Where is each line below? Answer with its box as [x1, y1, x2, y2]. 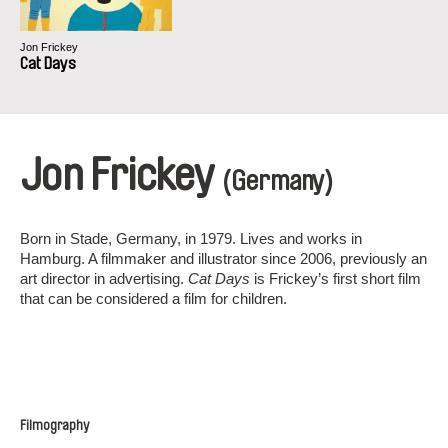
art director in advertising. [20, 270, 188, 287]
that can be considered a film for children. [20, 290, 287, 307]
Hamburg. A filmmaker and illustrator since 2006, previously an [20, 250, 427, 267]
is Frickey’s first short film [250, 270, 421, 287]
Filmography [20, 419, 89, 433]
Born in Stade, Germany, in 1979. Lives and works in [20, 230, 362, 247]
